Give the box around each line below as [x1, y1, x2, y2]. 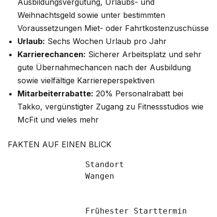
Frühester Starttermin [8, 206, 85, 216]
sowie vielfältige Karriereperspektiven [17, 76, 155, 85]
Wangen [8, 171, 85, 181]
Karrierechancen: [17, 49, 86, 59]
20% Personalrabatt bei [93, 89, 183, 98]
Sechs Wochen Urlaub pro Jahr [45, 36, 167, 46]
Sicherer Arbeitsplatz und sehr [86, 49, 201, 59]
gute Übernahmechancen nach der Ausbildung [17, 62, 191, 72]
